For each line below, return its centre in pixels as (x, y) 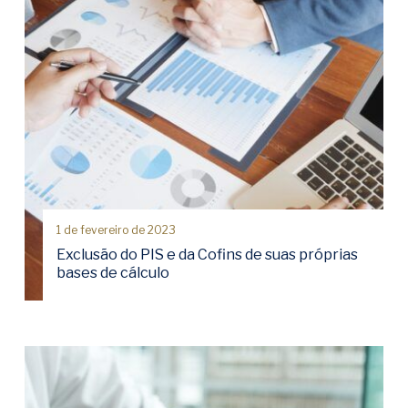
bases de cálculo (113, 273)
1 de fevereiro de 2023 (116, 230)
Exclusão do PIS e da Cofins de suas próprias (207, 255)
